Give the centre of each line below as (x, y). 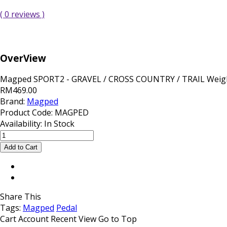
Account (33, 219)
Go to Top (118, 219)
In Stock (59, 124)
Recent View (73, 219)
